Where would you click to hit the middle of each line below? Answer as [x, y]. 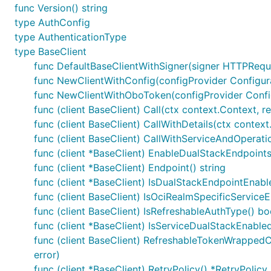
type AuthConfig [52, 22]
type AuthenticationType [70, 37]
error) [47, 255]
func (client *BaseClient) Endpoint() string [130, 168]
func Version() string [61, 8]
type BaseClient [51, 51]
